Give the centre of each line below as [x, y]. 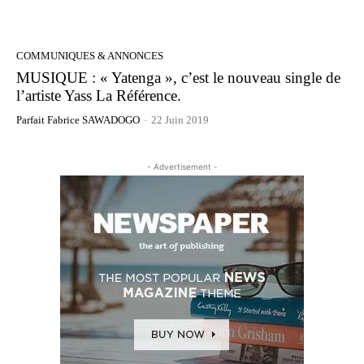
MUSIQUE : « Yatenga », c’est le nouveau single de [178, 77]
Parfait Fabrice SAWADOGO [78, 119]
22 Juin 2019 [180, 119]
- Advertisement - [182, 166]
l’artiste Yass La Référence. [99, 95]
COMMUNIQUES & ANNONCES [90, 55]
